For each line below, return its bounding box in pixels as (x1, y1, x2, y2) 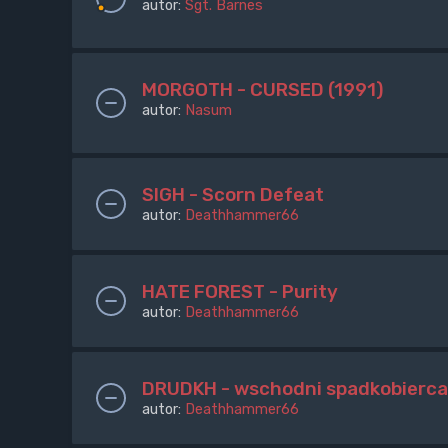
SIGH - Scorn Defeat (142, 182, 324, 206)
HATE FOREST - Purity (142, 279, 338, 303)
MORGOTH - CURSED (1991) (142, 77, 383, 101)
